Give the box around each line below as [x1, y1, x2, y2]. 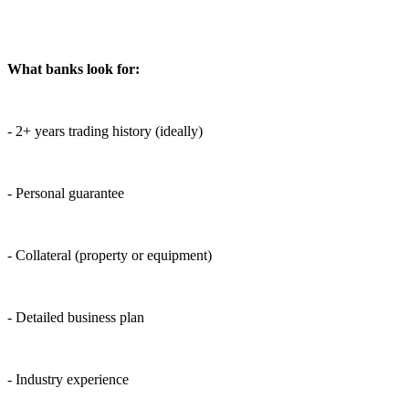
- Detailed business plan [7, 309, 144, 326]
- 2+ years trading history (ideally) [7, 123, 203, 140]
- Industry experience [7, 372, 129, 388]
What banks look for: [7, 61, 140, 78]
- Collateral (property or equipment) [7, 247, 212, 264]
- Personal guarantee [7, 185, 124, 202]
